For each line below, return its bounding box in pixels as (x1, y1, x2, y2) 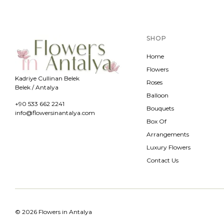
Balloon (146, 91, 168, 99)
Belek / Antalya (15, 83, 58, 91)
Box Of (146, 117, 166, 125)
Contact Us (146, 156, 178, 164)
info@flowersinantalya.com (15, 109, 95, 117)
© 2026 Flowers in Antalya (15, 207, 92, 215)
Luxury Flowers (146, 143, 190, 151)
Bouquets (146, 104, 174, 112)
